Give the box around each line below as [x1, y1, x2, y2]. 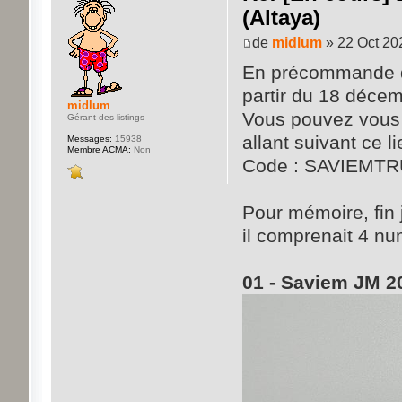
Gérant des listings [66, 112, 144, 123]
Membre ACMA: [66, 144, 131, 155]
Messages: [66, 134, 112, 144]
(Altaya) [242, 5, 321, 31]
